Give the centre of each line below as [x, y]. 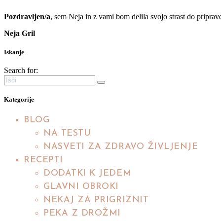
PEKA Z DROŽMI [82, 214]
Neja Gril [19, 33]
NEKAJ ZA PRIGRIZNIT [96, 200]
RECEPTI [43, 160]
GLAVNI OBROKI [81, 187]
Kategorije [19, 100]
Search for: [21, 70]
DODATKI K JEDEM [88, 174]
